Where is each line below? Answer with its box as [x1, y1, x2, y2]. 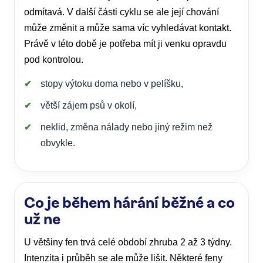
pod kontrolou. [24, 55, 83, 65]
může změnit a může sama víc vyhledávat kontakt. [24, 23, 231, 33]
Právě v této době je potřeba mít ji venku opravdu [24, 39, 227, 49]
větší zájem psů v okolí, [41, 100, 137, 110]
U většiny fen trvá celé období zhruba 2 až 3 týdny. [24, 237, 232, 247]
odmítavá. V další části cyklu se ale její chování [24, 7, 219, 17]
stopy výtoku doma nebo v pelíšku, [41, 79, 183, 89]
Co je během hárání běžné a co [24, 191, 235, 211]
